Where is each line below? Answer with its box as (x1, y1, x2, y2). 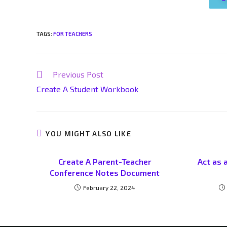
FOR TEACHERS (53, 30, 92, 37)
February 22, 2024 (83, 184, 135, 191)
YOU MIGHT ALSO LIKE (46, 129, 132, 138)
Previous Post (53, 69, 103, 79)
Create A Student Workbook (36, 84, 138, 94)
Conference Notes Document (50, 168, 160, 177)
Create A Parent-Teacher (58, 157, 152, 166)
